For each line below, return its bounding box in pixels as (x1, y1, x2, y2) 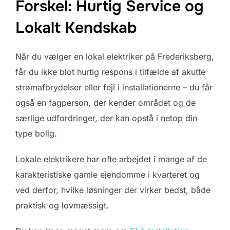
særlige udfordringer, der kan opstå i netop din (15, 112, 197, 123)
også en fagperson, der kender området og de (15, 97, 196, 108)
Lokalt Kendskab (15, 17, 137, 37)
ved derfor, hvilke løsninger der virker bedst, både (15, 184, 210, 195)
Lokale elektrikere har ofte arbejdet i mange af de (15, 154, 207, 164)
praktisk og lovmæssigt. (15, 200, 109, 210)
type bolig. (15, 128, 57, 139)
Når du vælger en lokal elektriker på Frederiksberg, (15, 51, 214, 62)
